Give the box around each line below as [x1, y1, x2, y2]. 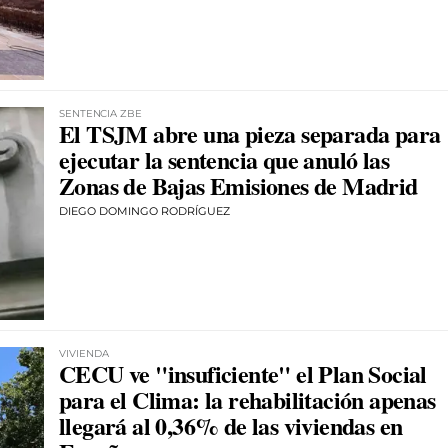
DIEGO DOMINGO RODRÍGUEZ [59, 203, 230, 218]
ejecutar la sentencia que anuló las [59, 141, 389, 177]
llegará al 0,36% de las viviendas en [59, 407, 403, 443]
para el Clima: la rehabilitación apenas [59, 381, 436, 417]
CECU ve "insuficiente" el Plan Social [59, 355, 427, 391]
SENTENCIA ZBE [59, 106, 142, 120]
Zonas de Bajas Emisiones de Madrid [59, 167, 418, 203]
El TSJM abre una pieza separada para [59, 115, 441, 151]
